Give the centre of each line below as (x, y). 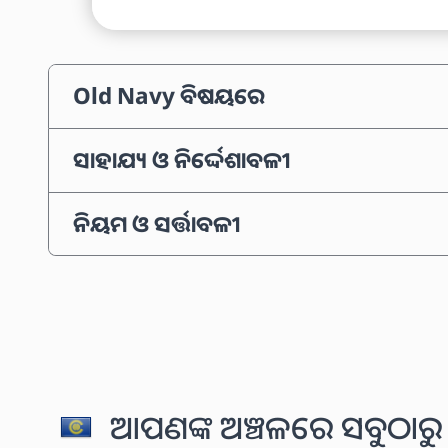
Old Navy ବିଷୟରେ (169, 96)
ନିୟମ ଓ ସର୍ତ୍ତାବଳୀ (156, 223)
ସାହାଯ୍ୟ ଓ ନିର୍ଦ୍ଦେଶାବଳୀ (181, 160)
